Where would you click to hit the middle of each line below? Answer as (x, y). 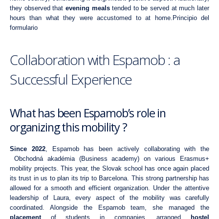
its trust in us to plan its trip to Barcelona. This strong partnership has (109, 178)
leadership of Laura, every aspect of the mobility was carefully (109, 197)
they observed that (38, 8)
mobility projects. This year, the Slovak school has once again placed (109, 168)
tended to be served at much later (160, 8)
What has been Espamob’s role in (88, 113)
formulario (24, 27)
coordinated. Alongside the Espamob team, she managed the (109, 207)
